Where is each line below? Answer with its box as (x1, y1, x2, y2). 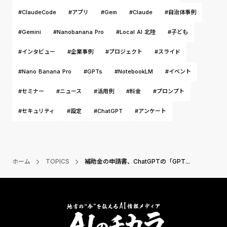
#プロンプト (153, 88, 184, 95)
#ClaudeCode (18, 9, 56, 16)
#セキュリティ (18, 107, 55, 115)
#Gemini (18, 28, 41, 35)
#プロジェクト (105, 48, 142, 55)
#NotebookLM (115, 68, 153, 75)
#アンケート (135, 107, 166, 115)
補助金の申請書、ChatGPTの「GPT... (85, 158, 190, 165)
